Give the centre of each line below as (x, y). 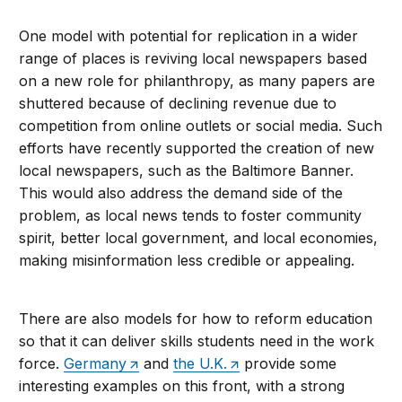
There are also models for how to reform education (196, 319)
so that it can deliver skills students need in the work (197, 341)
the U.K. (201, 364)
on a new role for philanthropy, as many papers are (197, 81)
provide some (288, 364)
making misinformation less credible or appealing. (187, 261)
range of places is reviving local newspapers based (193, 59)
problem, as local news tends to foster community (191, 216)
